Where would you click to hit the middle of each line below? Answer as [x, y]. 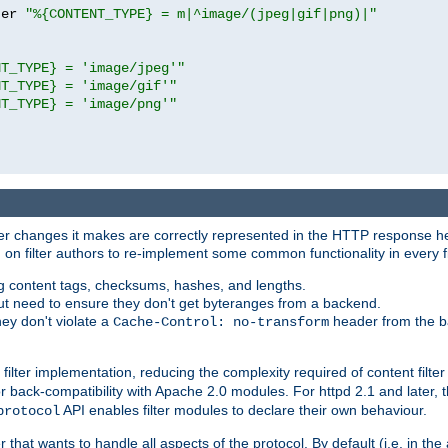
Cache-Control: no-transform [221, 322]
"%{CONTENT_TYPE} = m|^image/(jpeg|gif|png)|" [201, 13]
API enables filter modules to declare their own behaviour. [243, 410]
